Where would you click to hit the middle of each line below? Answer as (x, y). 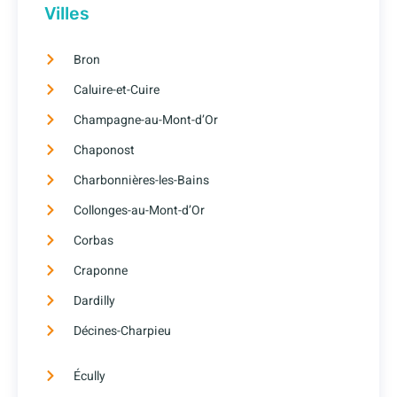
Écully (89, 376)
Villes (67, 13)
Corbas (93, 240)
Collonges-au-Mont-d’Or (139, 210)
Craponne (100, 270)
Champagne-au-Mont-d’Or (145, 120)
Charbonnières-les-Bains (141, 180)
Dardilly (94, 300)
